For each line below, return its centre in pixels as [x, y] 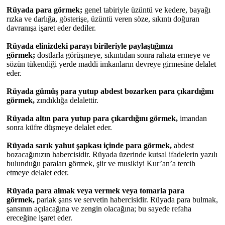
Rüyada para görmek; [44, 10]
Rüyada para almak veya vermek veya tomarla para [95, 191]
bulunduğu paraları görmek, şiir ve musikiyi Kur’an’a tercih [101, 163]
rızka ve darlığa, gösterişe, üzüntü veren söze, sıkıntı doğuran [103, 19]
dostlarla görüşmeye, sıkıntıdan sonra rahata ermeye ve [123, 55]
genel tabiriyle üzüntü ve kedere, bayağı [146, 10]
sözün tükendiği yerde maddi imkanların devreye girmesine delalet [111, 64]
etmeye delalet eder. [38, 173]
